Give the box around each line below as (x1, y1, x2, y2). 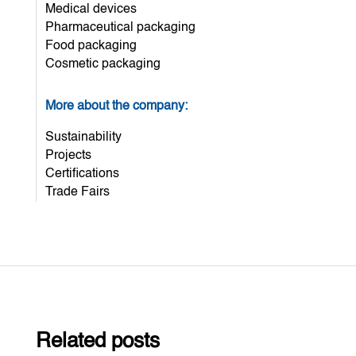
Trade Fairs (44, 185, 110, 199)
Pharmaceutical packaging (44, 21, 195, 34)
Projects (44, 149, 91, 162)
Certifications (44, 167, 119, 180)
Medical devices (44, 2, 137, 16)
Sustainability (44, 130, 122, 144)
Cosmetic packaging (44, 57, 161, 71)
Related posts (35, 331, 160, 352)
